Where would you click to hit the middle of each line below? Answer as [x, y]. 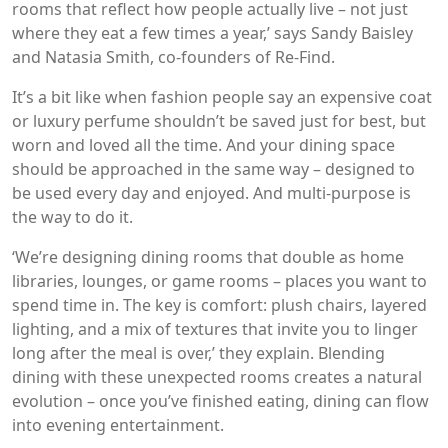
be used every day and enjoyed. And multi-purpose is [211, 192]
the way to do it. [72, 216]
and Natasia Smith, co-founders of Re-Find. [173, 56]
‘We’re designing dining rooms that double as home [208, 256]
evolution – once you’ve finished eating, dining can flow [220, 400]
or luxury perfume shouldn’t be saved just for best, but [219, 120]
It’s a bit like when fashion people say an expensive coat [222, 96]
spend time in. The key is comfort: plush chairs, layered [219, 304]
